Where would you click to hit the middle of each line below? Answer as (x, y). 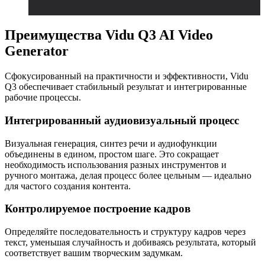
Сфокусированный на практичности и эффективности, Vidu (127, 76)
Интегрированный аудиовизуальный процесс (122, 120)
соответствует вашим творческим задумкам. (94, 253)
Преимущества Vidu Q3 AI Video (109, 35)
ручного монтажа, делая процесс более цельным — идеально (128, 175)
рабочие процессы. (43, 98)
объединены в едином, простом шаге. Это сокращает (112, 154)
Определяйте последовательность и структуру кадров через (125, 231)
